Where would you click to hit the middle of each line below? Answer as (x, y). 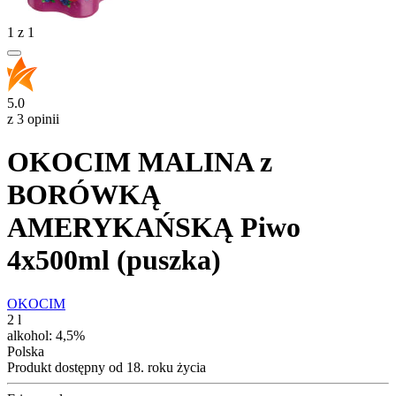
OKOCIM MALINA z (140, 162)
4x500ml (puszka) (114, 260)
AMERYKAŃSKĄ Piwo (154, 228)
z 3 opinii (33, 119)
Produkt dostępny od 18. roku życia (107, 367)
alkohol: (31, 335)
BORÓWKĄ (84, 195)
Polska (26, 351)
